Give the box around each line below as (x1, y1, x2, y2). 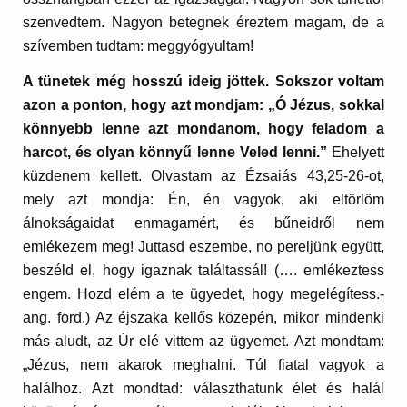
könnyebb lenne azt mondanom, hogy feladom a (23, 121, 384, 137)
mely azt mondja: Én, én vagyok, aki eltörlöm (23, 192, 384, 208)
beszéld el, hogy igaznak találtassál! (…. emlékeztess (23, 263, 384, 279)
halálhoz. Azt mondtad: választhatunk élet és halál (23, 381, 384, 397)
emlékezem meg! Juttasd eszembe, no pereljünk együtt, (23, 239, 384, 255)
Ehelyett (326, 144, 384, 161)
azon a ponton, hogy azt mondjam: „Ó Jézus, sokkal (23, 97, 384, 114)
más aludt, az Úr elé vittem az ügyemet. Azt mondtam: (23, 333, 384, 350)
